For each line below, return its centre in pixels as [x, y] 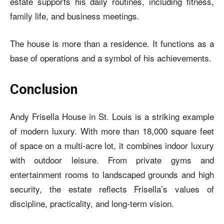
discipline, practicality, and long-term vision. [92, 203]
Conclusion [44, 89]
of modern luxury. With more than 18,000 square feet [112, 131]
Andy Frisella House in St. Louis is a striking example [112, 116]
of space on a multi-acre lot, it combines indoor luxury [112, 145]
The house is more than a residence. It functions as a [112, 43]
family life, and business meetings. [75, 16]
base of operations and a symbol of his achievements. [111, 58]
